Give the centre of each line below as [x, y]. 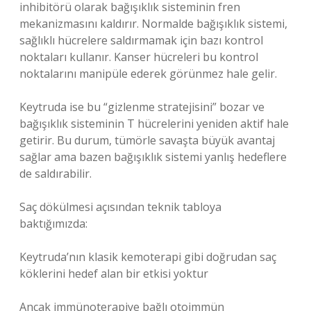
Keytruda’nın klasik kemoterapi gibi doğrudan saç [148, 257]
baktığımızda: [53, 224]
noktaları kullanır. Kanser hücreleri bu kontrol [139, 57]
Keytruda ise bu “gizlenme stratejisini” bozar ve [142, 107]
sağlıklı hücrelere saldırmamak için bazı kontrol [141, 40]
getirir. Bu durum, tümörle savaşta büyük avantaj [147, 140]
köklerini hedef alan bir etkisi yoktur [114, 274]
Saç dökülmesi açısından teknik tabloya [120, 207]
